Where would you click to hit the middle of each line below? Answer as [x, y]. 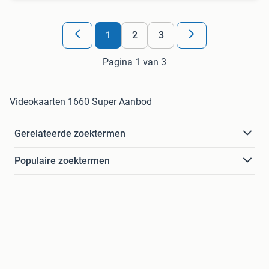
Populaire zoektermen [62, 160]
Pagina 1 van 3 [134, 62]
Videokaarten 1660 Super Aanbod [81, 101]
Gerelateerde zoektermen [70, 133]
